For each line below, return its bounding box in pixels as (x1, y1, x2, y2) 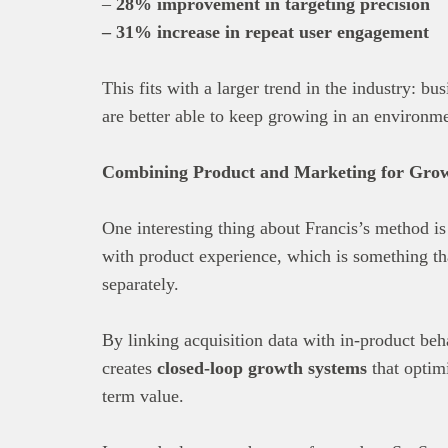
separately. (102, 273, 179, 294)
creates (102, 357, 157, 378)
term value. (102, 385, 184, 406)
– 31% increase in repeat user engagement (102, 21, 429, 42)
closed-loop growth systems (157, 357, 367, 378)
